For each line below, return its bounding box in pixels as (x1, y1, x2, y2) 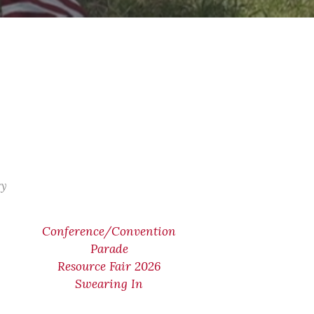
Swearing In (75, 276, 144, 292)
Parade (90, 241, 128, 257)
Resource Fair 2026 (57, 259, 161, 274)
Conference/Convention (42, 224, 177, 239)
